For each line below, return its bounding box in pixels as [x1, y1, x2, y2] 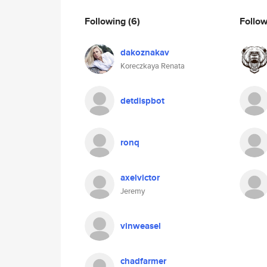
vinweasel [120, 219, 161, 232]
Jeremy [120, 185, 145, 197]
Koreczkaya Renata [120, 60, 185, 72]
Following [85, 14, 128, 28]
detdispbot [120, 94, 164, 107]
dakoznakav [120, 46, 169, 59]
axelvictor [120, 171, 160, 184]
